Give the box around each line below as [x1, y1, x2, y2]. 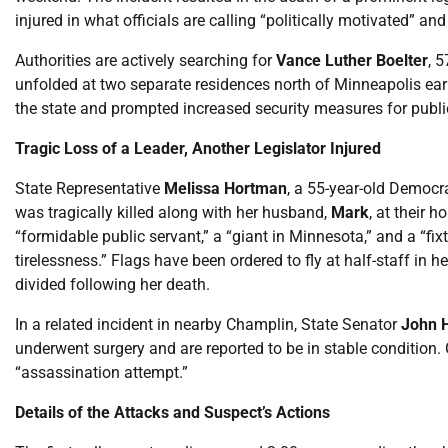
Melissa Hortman [164, 178, 287, 198]
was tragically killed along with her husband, [15, 202, 331, 222]
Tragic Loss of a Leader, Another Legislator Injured [15, 138, 381, 158]
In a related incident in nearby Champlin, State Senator [15, 314, 401, 334]
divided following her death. [15, 274, 210, 294]
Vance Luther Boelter [276, 50, 428, 70]
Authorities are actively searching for [15, 50, 276, 70]
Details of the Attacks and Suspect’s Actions [15, 402, 330, 422]
